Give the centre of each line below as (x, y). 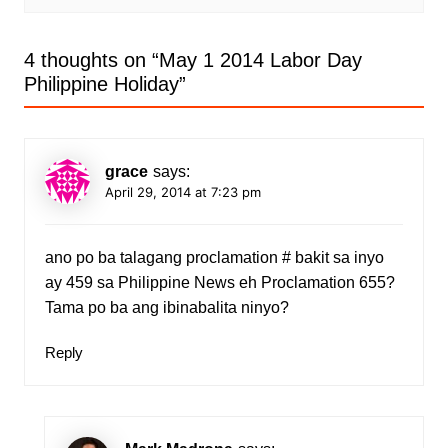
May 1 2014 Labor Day (260, 60)
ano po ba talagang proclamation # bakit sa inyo (214, 258)
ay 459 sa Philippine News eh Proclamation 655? (219, 283)
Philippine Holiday (101, 84)
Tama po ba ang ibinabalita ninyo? (166, 308)
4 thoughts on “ (91, 60)
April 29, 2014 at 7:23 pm (182, 192)
